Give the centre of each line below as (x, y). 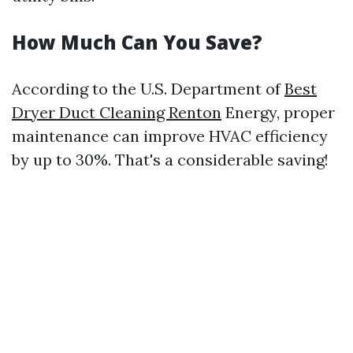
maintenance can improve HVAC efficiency (170, 136)
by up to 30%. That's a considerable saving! (170, 160)
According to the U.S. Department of (148, 89)
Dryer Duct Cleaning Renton (117, 112)
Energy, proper (278, 112)
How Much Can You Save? (137, 42)
